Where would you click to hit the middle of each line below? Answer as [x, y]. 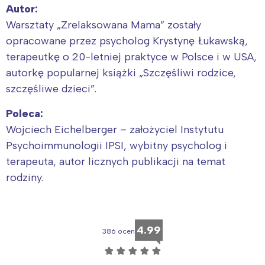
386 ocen [119, 231]
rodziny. [25, 177]
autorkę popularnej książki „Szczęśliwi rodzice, [121, 72]
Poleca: [25, 113]
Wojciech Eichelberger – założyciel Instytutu [115, 129]
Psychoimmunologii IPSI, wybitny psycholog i [117, 145]
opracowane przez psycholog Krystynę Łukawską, [127, 41]
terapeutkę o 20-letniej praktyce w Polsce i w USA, [131, 56]
